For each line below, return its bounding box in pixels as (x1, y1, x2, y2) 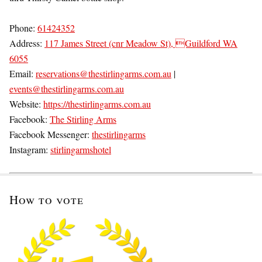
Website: (9, 98, 43, 111)
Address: (9, 37, 44, 50)
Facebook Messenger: (9, 128, 92, 141)
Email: (9, 67, 36, 80)
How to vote (9, 191, 84, 208)
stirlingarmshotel (50, 143, 111, 156)
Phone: (9, 22, 37, 35)
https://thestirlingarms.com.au (43, 98, 151, 111)
